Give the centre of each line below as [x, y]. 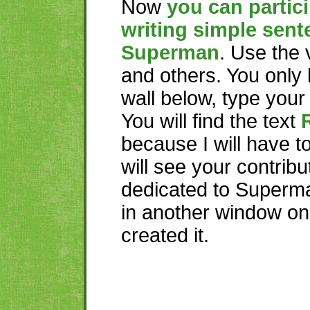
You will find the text [211, 121]
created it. [165, 235]
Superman [170, 53]
